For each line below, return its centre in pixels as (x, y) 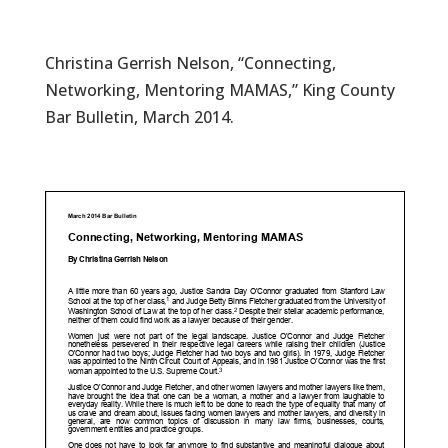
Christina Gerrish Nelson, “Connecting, (190, 63)
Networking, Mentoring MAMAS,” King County (219, 90)
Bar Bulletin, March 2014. (139, 117)
